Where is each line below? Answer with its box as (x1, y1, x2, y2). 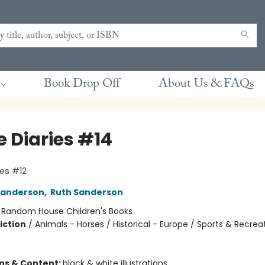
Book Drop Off (44, 78, 119, 91)
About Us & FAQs (159, 78, 254, 91)
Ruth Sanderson (50, 186, 123, 198)
